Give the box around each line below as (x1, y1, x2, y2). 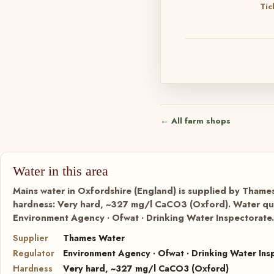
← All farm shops (160, 115, 231, 127)
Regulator (13, 247, 54, 259)
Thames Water (63, 232, 125, 244)
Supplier (13, 232, 48, 244)
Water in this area (13, 163, 108, 179)
